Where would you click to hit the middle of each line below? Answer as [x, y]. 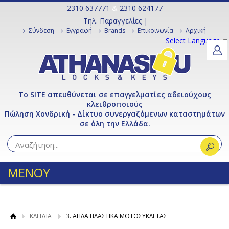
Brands [115, 30]
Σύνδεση [41, 30]
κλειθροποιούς [115, 104]
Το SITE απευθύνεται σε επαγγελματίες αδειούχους [115, 94]
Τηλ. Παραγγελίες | [115, 21]
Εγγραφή [79, 30]
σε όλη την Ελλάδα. [115, 123]
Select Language [193, 41]
